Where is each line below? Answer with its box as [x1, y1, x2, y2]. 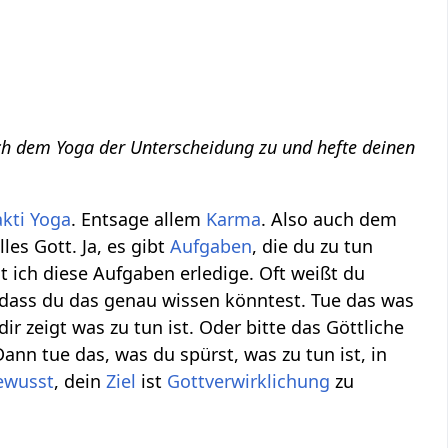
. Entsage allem [71, 207, 207, 232]
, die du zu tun [252, 234, 374, 259]
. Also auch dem [261, 207, 398, 232]
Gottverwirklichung [167, 369, 331, 394]
